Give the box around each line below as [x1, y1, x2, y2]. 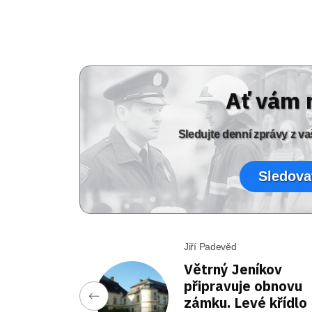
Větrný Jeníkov [184, 260, 282, 279]
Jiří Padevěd [184, 241, 237, 252]
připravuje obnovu [184, 276, 302, 295]
